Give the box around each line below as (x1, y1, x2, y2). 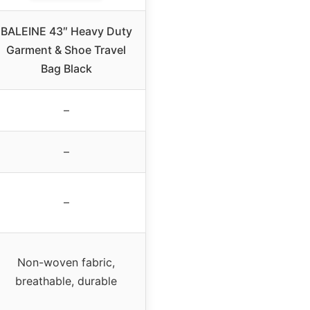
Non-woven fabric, (17, 255, 115, 270)
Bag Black (40, 62, 92, 76)
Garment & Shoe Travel (6, 43, 126, 57)
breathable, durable (15, 274, 117, 289)
